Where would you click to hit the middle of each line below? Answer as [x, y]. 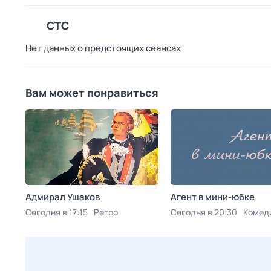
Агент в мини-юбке [213, 197]
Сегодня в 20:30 [204, 212]
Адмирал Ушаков [63, 197]
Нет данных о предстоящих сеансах [103, 48]
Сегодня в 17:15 [57, 212]
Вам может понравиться [92, 93]
